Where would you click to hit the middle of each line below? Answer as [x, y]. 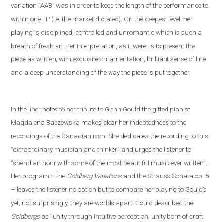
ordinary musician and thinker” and [81, 149]
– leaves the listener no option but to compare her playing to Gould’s [109, 189]
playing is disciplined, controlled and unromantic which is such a [107, 32]
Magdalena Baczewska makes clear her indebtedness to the [99, 122]
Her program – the [39, 176]
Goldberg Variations [95, 176]
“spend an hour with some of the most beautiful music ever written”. [109, 163]
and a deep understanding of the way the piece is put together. [101, 72]
